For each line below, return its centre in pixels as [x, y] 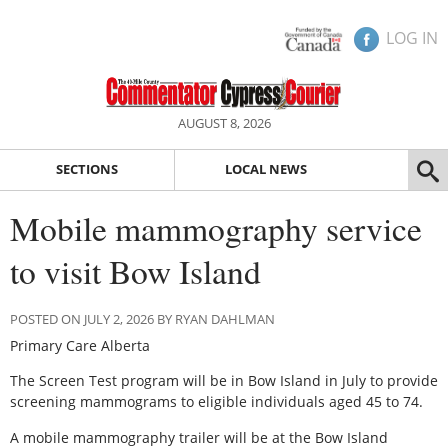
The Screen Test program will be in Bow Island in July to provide [224, 381]
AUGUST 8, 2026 [224, 123]
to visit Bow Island [135, 270]
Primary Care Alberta [80, 345]
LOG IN [412, 38]
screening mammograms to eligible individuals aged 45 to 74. [216, 402]
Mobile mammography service [216, 227]
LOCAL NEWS [265, 169]
